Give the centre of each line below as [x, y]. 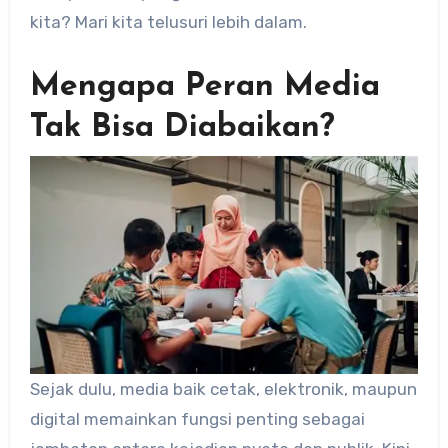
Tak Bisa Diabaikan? [182, 128]
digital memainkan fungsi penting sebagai [197, 418]
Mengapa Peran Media [204, 87]
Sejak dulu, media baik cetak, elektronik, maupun [223, 388]
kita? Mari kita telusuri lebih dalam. [168, 22]
